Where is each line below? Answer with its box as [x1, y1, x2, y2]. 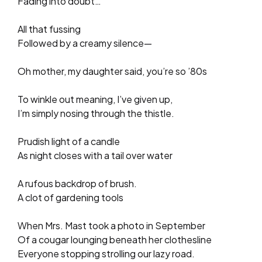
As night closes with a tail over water [18, 149, 173, 161]
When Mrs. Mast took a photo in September [18, 219, 205, 232]
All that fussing [18, 22, 81, 35]
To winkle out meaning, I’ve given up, [18, 92, 173, 105]
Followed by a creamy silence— [18, 36, 152, 49]
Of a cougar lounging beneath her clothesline [18, 233, 212, 246]
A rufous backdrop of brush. [18, 177, 137, 189]
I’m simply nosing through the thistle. [18, 106, 174, 119]
